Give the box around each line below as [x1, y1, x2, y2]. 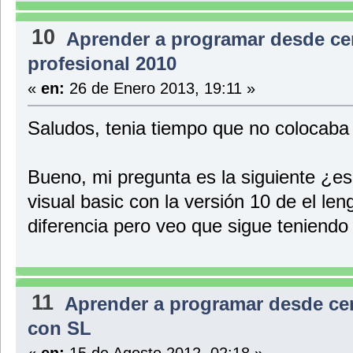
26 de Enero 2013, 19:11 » [64, 78, 255, 97]
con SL [27, 318, 91, 340]
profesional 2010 [27, 52, 176, 74]
